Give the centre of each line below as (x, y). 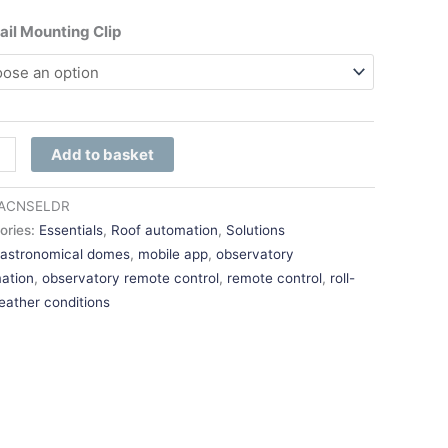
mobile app (173, 254)
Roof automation (165, 230)
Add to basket (102, 154)
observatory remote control (131, 278)
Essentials (71, 230)
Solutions (256, 230)
